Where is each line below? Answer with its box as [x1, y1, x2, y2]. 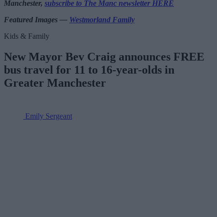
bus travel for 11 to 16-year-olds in [4, 63, 174, 76]
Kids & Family [4, 32, 49, 41]
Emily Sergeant [25, 111, 72, 120]
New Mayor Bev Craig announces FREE [4, 50, 204, 63]
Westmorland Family [69, 15, 135, 24]
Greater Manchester [4, 76, 106, 89]
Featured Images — [4, 15, 69, 24]
